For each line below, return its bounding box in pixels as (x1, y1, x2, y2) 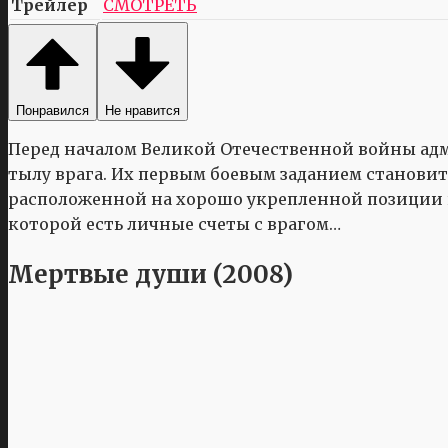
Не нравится (105, 102, 180, 118)
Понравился (16, 102, 89, 118)
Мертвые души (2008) (8, 259, 293, 291)
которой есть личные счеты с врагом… (8, 213, 341, 234)
